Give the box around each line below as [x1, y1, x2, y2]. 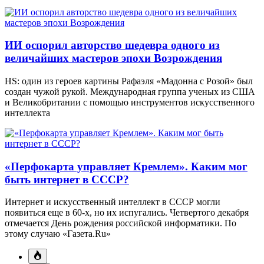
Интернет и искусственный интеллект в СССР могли [5, 197, 220, 207]
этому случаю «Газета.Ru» [5, 229, 111, 239]
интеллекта [5, 108, 50, 118]
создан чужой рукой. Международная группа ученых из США [5, 87, 255, 97]
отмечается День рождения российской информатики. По [5, 218, 236, 229]
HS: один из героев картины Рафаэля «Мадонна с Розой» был [5, 76, 253, 86]
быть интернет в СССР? [5, 173, 129, 186]
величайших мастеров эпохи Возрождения [5, 52, 222, 65]
